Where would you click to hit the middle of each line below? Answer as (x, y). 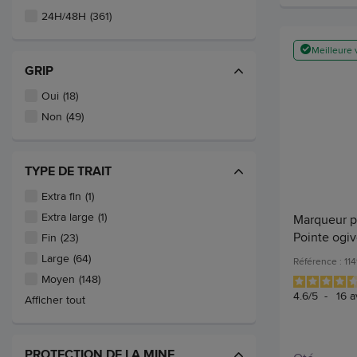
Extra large (68, 217)
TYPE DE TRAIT (68, 171)
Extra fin (61, 196)
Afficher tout (55, 300)
